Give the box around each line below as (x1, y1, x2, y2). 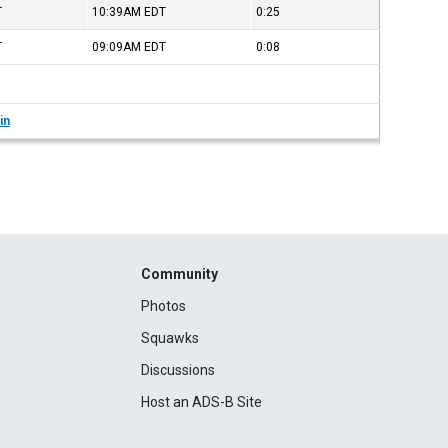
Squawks (140, 330, 199, 346)
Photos (140, 298, 186, 314)
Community (140, 266, 218, 282)
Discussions (140, 362, 215, 378)
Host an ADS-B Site (140, 394, 262, 410)
